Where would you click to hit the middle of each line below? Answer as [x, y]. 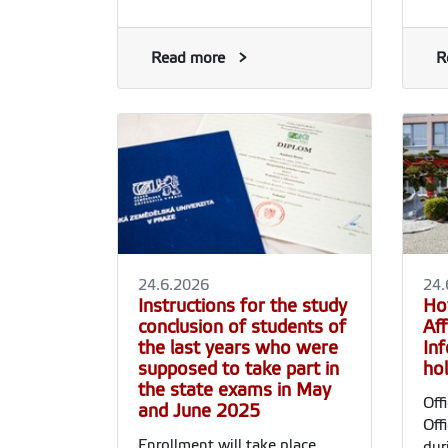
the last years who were [238, 347]
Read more [188, 58]
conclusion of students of [242, 326]
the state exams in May [234, 389]
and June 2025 [199, 410]
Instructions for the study [242, 305]
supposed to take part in [238, 368]
